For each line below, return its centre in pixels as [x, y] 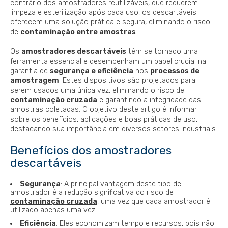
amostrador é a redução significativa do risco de [92, 192]
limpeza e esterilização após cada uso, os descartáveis [103, 12]
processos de [175, 71]
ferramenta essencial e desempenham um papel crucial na [108, 61]
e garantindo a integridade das [149, 100]
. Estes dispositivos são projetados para [127, 80]
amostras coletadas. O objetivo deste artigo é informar [104, 109]
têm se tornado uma [162, 51]
